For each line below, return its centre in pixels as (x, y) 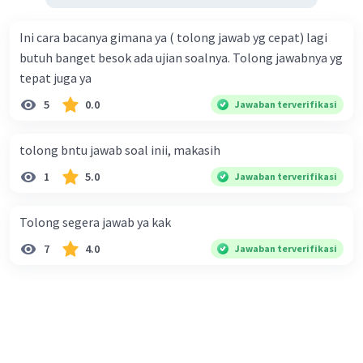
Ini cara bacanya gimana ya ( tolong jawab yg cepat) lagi (173, 38)
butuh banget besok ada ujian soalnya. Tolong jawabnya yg (181, 58)
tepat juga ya (56, 78)
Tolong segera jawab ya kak (95, 222)
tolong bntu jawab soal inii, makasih (120, 150)
